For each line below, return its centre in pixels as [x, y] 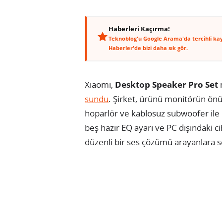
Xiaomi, [100, 84]
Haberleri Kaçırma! [139, 29]
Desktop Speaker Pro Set [166, 84]
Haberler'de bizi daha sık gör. [148, 48]
